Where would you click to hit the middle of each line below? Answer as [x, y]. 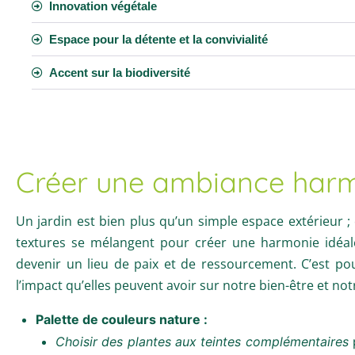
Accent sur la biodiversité [120, 72]
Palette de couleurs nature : [122, 319]
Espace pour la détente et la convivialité [158, 39]
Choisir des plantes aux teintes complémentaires [202, 341]
